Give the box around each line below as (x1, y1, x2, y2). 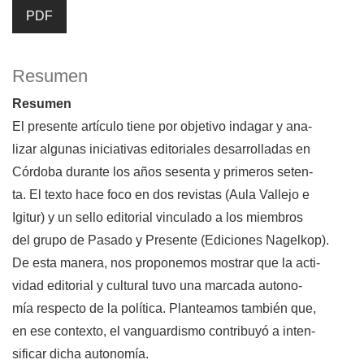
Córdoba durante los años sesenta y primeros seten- (12, 165, 313, 180)
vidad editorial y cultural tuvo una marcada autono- (12, 279, 302, 293)
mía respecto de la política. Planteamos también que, (12, 301, 316, 316)
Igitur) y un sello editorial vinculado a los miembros (12, 210, 303, 225)
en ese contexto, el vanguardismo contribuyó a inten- (12, 324, 315, 339)
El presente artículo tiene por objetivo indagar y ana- (12, 119, 312, 134)
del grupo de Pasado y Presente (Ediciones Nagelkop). (12, 233, 329, 248)
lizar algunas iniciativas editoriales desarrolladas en (12, 142, 310, 157)
